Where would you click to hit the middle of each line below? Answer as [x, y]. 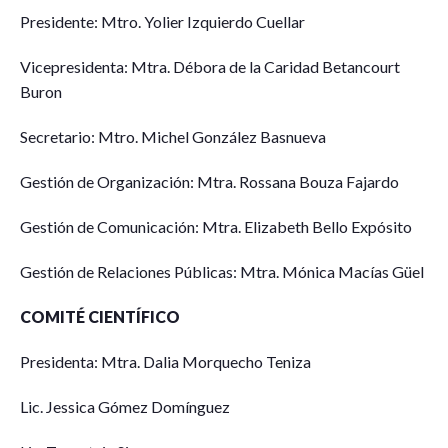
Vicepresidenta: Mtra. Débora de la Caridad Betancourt [210, 66]
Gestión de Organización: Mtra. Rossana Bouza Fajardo [209, 181]
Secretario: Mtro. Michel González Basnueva [173, 136]
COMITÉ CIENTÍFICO [100, 316]
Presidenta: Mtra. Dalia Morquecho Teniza [165, 361]
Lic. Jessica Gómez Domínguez [125, 406]
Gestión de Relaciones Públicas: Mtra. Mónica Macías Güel [222, 271]
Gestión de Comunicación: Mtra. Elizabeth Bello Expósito [216, 226]
